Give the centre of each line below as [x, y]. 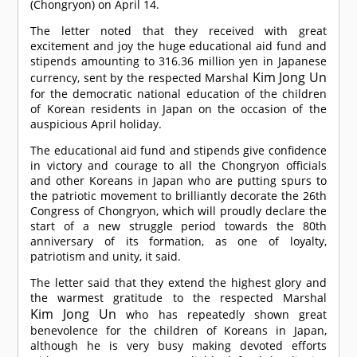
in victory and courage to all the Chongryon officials [178, 166]
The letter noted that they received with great [178, 31]
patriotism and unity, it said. [106, 257]
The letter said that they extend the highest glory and [178, 283]
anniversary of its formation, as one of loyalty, [178, 241]
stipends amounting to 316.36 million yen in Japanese [178, 61]
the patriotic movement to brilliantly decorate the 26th [178, 196]
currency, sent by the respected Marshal [141, 78]
